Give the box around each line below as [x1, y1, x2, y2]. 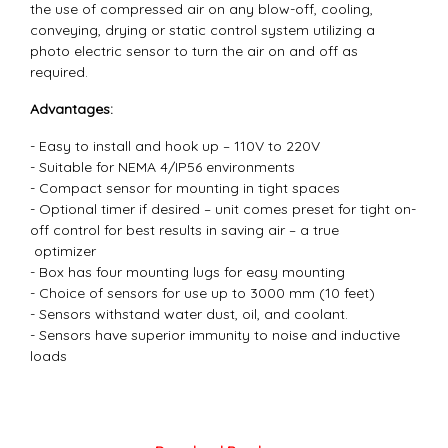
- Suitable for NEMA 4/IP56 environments [30, 157, 295, 176]
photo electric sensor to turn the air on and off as [30, 41, 358, 60]
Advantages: [30, 99, 113, 118]
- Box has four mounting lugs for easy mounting [30, 262, 345, 281]
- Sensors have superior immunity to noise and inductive [30, 325, 400, 344]
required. [30, 62, 88, 81]
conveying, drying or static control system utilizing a [30, 20, 375, 39]
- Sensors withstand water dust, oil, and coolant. [30, 304, 348, 323]
